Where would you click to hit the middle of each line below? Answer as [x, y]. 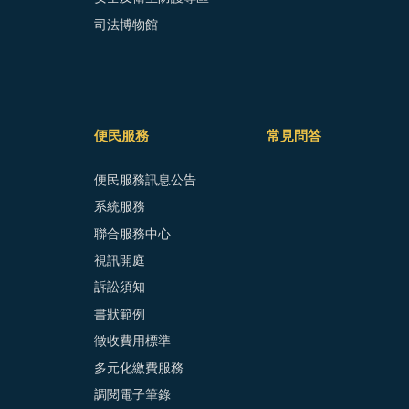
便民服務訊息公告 [145, 180]
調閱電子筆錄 [132, 395]
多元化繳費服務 [139, 368]
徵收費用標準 [132, 342]
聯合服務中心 [132, 234]
